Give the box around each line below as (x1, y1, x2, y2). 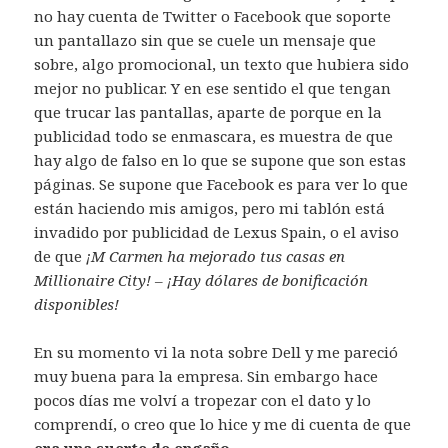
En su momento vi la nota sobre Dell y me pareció (34, 341, 399, 362)
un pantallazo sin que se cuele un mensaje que (34, 29, 377, 50)
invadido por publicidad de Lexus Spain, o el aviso (34, 221, 400, 242)
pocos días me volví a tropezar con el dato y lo (34, 389, 372, 410)
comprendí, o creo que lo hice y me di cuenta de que (34, 413, 412, 434)
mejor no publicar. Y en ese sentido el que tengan (34, 77, 392, 98)
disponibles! (34, 293, 120, 314)
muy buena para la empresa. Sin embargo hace (34, 365, 379, 386)
